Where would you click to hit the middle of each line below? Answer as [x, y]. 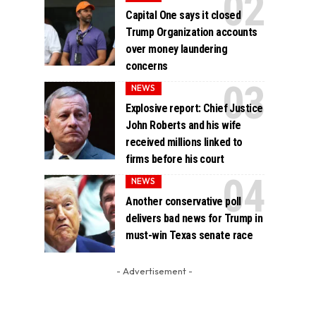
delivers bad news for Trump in [194, 219]
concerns [147, 66]
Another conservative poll [183, 202]
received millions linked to [184, 142]
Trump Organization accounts [192, 32]
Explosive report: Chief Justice [194, 108]
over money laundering [177, 49]
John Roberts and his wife [183, 125]
